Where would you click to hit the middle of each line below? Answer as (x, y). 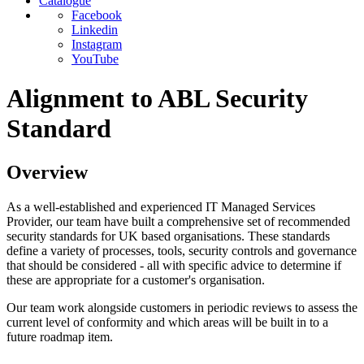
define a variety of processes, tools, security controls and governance (182, 250)
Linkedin (95, 30)
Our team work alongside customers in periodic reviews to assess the (182, 307)
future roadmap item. (60, 336)
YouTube (95, 59)
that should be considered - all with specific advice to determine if (174, 265)
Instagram (97, 44)
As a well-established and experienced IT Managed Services (161, 206)
